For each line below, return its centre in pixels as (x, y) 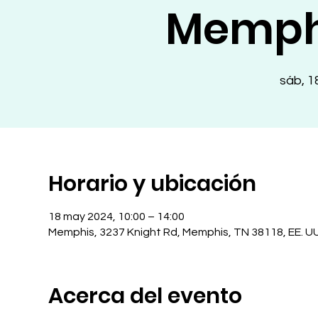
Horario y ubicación (153, 184)
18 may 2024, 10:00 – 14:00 (117, 216)
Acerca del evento (146, 296)
